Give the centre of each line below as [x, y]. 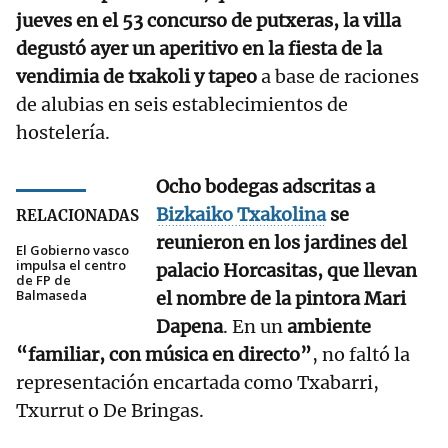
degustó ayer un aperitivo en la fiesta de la [199, 49]
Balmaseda [51, 295]
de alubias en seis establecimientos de [182, 105]
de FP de [43, 280]
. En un [255, 327]
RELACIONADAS [77, 216]
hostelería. [63, 133]
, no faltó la [361, 355]
